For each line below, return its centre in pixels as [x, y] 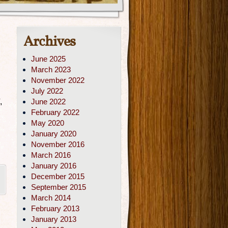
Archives [49, 42]
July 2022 [47, 91]
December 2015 [58, 176]
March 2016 [51, 155]
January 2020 [54, 134]
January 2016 [54, 166]
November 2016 [58, 144]
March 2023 [51, 69]
